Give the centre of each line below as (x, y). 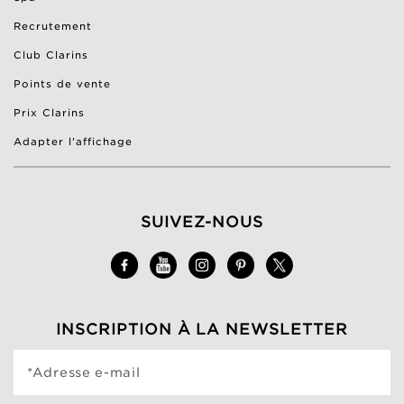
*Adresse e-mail (84, 373)
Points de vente (62, 84)
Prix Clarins (49, 113)
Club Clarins (51, 55)
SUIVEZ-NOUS (202, 222)
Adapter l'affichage (73, 142)
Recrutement (53, 27)
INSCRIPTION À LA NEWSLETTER (202, 329)
